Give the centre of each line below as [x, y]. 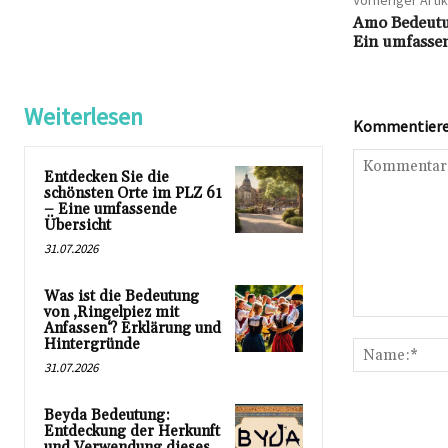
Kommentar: [390, 327]
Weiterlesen [83, 117]
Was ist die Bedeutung [121, 297]
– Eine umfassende [110, 210]
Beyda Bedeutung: [107, 416]
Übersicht [77, 226]
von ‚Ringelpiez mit [111, 313]
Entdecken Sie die [106, 178]
